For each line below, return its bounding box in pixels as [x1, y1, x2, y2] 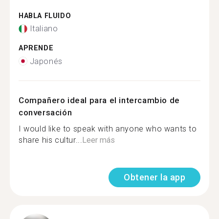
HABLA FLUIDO [19, 11, 71, 20]
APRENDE [19, 44, 54, 52]
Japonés [29, 56, 63, 66]
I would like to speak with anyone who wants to [19, 124, 197, 133]
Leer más [82, 135, 115, 145]
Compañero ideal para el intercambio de [19, 95, 180, 105]
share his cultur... [19, 135, 83, 145]
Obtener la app [124, 172, 185, 182]
